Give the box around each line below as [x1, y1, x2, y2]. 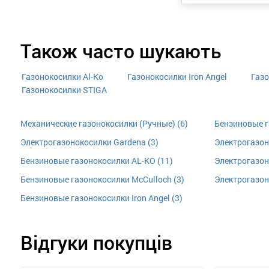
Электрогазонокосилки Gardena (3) [20, 136, 159, 148]
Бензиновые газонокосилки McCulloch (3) [20, 174, 184, 185]
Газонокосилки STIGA [21, 83, 107, 95]
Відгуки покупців [20, 229, 172, 255]
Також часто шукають [20, 37, 222, 64]
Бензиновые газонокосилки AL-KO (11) [20, 155, 173, 166]
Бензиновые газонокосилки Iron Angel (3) [20, 192, 183, 204]
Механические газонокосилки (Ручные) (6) [20, 118, 188, 129]
